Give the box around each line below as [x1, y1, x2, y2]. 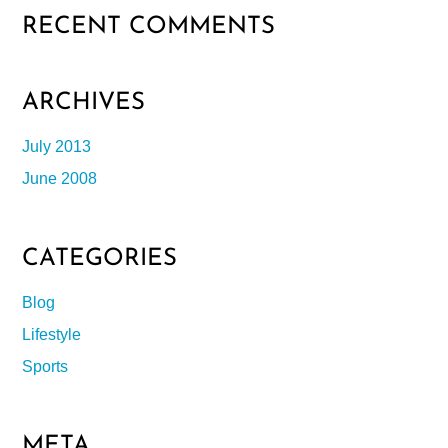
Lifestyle [22, 325, 82, 343]
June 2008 [22, 170, 98, 188]
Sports [22, 357, 69, 375]
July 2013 [22, 138, 92, 156]
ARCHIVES [22, 91, 146, 116]
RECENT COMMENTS [22, 14, 276, 39]
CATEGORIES [22, 246, 178, 271]
